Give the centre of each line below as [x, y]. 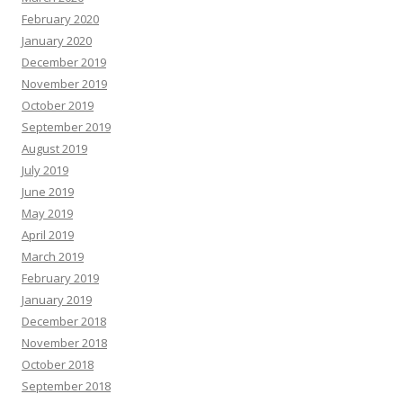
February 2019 [60, 278]
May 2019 [47, 214]
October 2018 [58, 365]
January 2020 [57, 41]
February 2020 [60, 19]
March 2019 [53, 257]
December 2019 [64, 63]
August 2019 [54, 149]
